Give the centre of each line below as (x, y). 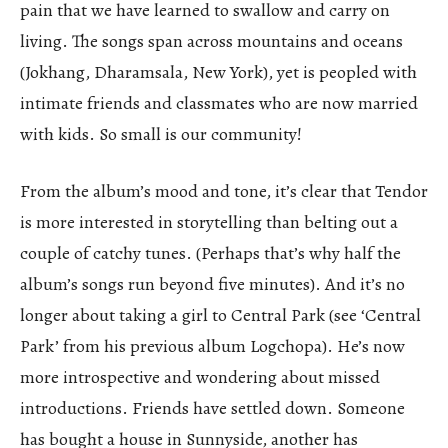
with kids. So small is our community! (161, 133)
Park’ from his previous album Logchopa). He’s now (212, 345)
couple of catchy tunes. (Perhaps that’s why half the (210, 252)
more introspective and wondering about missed (200, 376)
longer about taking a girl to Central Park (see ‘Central (220, 314)
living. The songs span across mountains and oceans (211, 40)
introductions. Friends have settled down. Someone (212, 407)
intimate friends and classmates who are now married (219, 102)
